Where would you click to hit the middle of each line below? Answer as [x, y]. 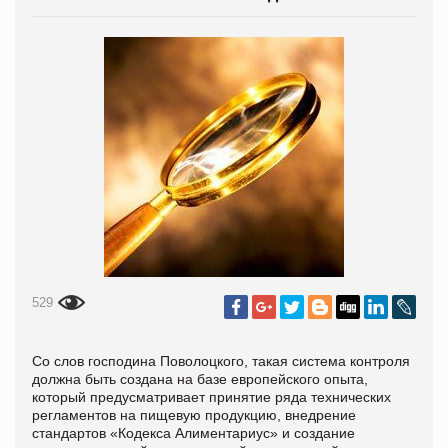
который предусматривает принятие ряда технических [211, 396]
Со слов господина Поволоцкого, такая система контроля [221, 360]
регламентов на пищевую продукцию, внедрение [194, 414]
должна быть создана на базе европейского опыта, [200, 378]
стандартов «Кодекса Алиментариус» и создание [193, 432]
